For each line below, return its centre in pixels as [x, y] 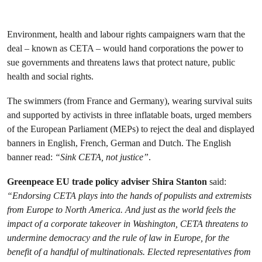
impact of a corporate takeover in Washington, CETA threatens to [127, 224]
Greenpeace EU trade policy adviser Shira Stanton [107, 182]
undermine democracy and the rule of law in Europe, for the [118, 238]
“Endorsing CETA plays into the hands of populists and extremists [129, 196]
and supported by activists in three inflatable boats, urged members [129, 115]
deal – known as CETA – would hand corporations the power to [125, 48]
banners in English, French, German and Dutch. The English [119, 143]
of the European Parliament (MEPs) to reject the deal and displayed [131, 129]
